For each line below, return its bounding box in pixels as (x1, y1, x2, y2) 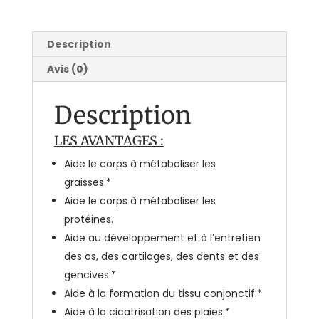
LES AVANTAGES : (53, 132, 164, 149)
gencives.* (63, 267, 116, 282)
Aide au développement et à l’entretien (63, 230, 261, 245)
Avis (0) (46, 61, 88, 76)
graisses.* (63, 174, 111, 189)
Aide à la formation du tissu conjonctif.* (63, 286, 262, 300)
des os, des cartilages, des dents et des (63, 249, 259, 263)
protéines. (63, 211, 113, 226)
